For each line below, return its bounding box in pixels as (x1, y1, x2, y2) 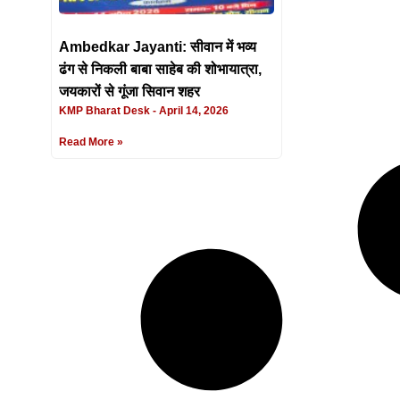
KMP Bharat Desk (59, 104, 153, 118)
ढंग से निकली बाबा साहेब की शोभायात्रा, (59, 62, 262, 78)
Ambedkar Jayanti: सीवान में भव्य (59, 39, 256, 55)
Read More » (59, 136, 123, 149)
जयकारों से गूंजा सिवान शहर (59, 84, 200, 100)
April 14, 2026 (156, 104, 229, 118)
